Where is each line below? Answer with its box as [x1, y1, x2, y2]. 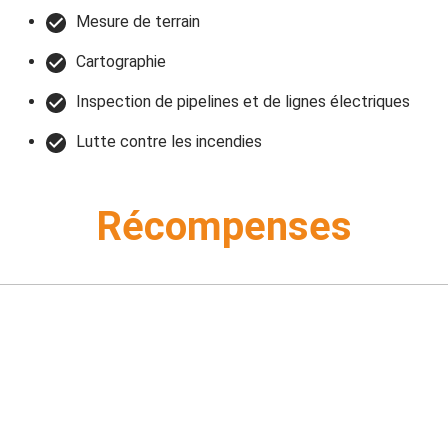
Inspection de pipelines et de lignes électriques [75, 92, 410, 112]
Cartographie [75, 52, 166, 72]
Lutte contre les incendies [75, 132, 262, 152]
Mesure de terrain [75, 12, 200, 32]
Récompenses [96, 203, 352, 251]
